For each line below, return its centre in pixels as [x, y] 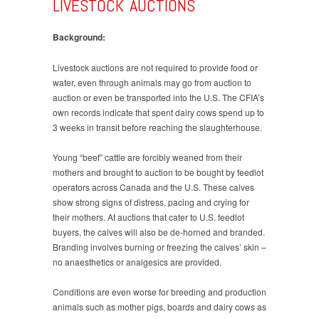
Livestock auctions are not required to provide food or [155, 67]
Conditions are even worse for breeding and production [159, 291]
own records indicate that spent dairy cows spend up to [158, 112]
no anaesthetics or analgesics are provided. [137, 261]
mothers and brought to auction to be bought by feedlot [158, 172]
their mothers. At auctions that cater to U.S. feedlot [148, 216]
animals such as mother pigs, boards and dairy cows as [159, 306]
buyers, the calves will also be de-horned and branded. [159, 231]
